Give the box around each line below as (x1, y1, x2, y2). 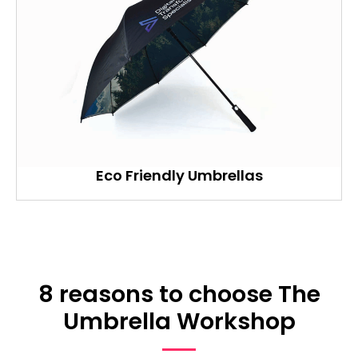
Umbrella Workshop (62, 305, 296, 338)
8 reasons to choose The (38, 278, 320, 311)
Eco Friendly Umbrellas (95, 165, 263, 186)
